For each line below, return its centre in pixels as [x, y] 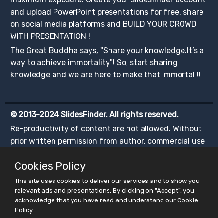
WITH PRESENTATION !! [51, 36]
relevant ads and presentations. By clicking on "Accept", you [104, 191]
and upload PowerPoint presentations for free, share [107, 12]
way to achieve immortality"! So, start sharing [94, 62]
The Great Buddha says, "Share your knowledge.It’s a [107, 50]
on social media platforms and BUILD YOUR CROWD [104, 24]
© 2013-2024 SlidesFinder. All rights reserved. [95, 114]
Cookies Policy [50, 166]
